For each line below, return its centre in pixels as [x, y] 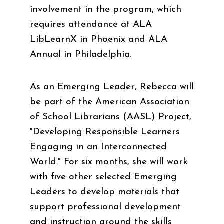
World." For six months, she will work [109, 162]
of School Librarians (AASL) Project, [111, 117]
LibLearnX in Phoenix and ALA [99, 39]
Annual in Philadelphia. [81, 54]
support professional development [105, 207]
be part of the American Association [110, 102]
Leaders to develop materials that [105, 192]
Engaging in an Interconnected [98, 147]
